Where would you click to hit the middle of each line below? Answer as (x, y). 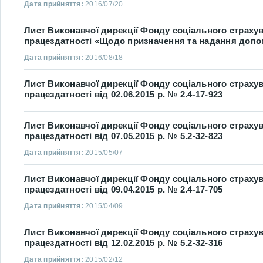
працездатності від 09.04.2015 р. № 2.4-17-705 (124, 189)
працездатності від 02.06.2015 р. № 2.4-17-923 (124, 94)
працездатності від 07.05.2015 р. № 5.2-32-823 (124, 136)
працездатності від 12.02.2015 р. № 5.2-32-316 (124, 243)
